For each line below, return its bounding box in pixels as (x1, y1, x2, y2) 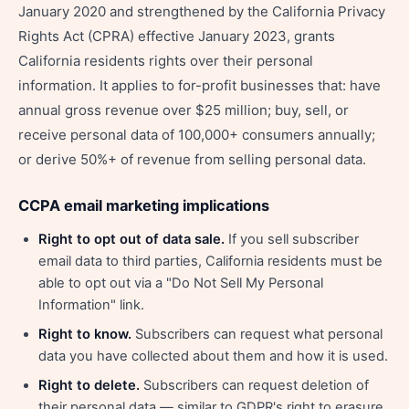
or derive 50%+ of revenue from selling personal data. (18, 151, 366, 168)
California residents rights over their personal (18, 52, 313, 69)
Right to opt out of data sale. (38, 231, 225, 247)
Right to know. (38, 326, 131, 342)
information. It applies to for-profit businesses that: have (18, 77, 381, 94)
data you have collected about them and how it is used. (38, 348, 388, 364)
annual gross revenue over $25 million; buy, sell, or (18, 101, 349, 119)
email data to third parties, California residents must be (38, 253, 383, 269)
